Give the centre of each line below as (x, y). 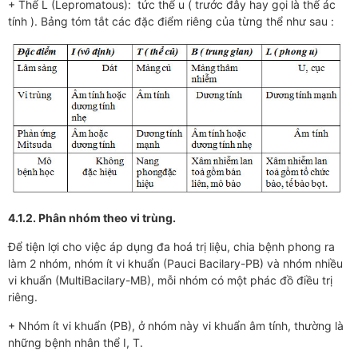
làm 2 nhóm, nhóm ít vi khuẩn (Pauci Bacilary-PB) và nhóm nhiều (177, 264)
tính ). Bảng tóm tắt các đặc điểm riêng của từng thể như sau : (171, 21)
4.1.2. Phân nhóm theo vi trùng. (92, 218)
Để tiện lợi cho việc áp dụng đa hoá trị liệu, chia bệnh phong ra (171, 247)
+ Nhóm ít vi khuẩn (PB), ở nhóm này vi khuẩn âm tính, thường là (176, 326)
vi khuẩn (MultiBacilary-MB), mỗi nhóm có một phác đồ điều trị (170, 280)
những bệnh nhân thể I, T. (76, 343)
